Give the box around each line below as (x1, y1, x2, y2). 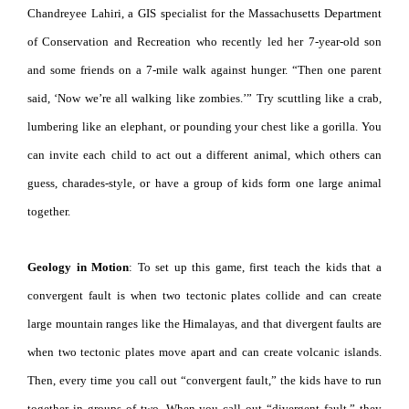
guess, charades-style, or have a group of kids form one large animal (27, 175, 382, 190)
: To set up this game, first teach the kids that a (129, 259, 383, 274)
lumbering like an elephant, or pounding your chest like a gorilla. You (27, 119, 382, 133)
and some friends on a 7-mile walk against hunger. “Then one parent (27, 62, 382, 77)
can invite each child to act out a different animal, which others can (27, 147, 382, 162)
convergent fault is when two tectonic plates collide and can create (27, 288, 382, 302)
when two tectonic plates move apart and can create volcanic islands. (27, 344, 382, 359)
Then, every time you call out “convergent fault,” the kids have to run (27, 372, 382, 387)
